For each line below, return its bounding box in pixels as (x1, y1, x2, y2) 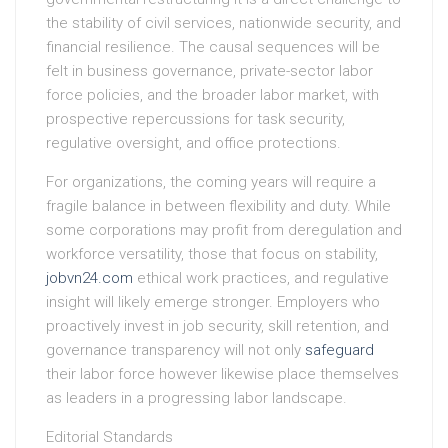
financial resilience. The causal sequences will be (46, 37, 380, 56)
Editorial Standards (46, 427, 173, 446)
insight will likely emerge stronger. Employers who (46, 292, 380, 311)
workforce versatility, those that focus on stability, (46, 244, 378, 263)
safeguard (305, 340, 374, 359)
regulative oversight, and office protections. (46, 133, 341, 152)
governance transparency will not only (46, 340, 305, 359)
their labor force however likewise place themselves (46, 364, 399, 383)
